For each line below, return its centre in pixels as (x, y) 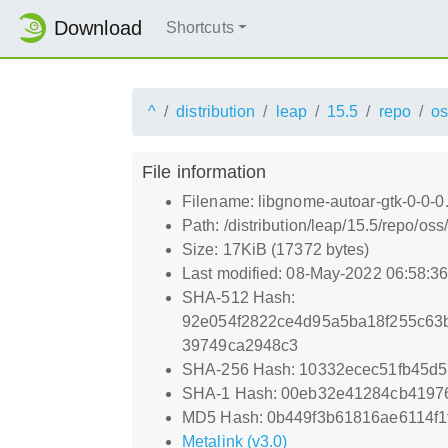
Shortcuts (199, 28)
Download (98, 28)
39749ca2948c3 (240, 345)
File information (204, 171)
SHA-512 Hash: (239, 297)
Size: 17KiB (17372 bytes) (276, 249)
